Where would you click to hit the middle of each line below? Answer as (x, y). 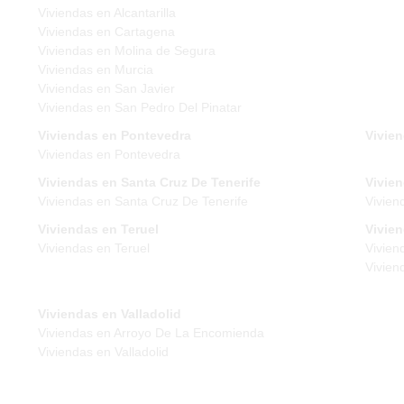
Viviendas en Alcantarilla (107, 12)
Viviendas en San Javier (106, 88)
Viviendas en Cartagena (106, 31)
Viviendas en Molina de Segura (127, 50)
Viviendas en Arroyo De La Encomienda (151, 332)
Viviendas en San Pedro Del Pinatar (140, 107)
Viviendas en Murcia (96, 69)
